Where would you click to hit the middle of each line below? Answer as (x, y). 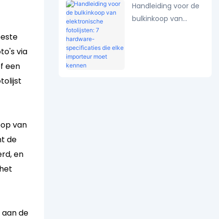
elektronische (155, 31)
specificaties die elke (167, 69)
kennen (144, 95)
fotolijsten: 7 (153, 44)
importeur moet (159, 82)
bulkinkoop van (157, 18)
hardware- (150, 56)
